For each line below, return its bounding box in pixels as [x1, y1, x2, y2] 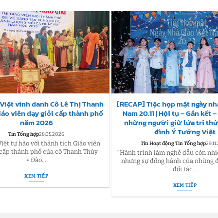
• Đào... [26, 156, 46, 164]
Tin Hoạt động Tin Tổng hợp [141, 140, 206, 146]
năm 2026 [19, 117, 53, 128]
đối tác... [172, 165, 197, 173]
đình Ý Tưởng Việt [154, 127, 216, 138]
